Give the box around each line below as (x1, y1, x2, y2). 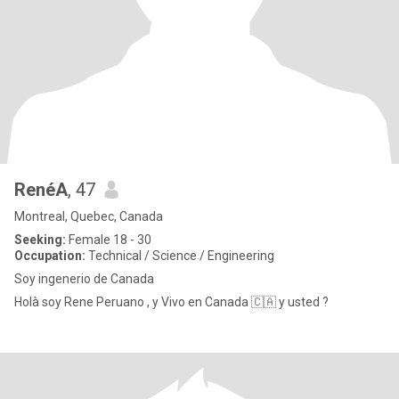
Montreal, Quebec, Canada (14, 209, 163, 224)
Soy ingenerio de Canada (14, 272, 154, 286)
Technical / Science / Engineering (85, 248, 274, 263)
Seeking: (14, 232, 66, 247)
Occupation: (14, 248, 85, 263)
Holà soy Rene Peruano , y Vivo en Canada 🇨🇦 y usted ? (14, 295, 329, 309)
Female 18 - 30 (66, 232, 151, 247)
